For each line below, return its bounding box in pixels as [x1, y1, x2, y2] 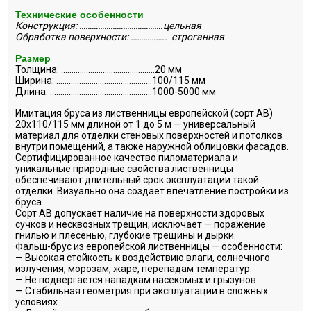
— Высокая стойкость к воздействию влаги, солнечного [15, 251, 271, 263]
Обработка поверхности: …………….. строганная [15, 31, 225, 42]
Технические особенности [15, 8, 144, 20]
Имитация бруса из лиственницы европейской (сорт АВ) [15, 107, 274, 119]
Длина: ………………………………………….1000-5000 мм [15, 85, 217, 97]
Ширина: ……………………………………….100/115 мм [15, 74, 206, 86]
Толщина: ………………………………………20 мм [15, 63, 183, 75]
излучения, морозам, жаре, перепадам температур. [15, 262, 253, 274]
